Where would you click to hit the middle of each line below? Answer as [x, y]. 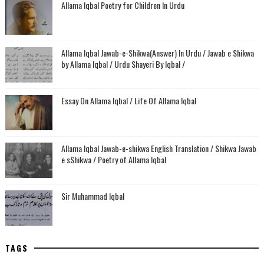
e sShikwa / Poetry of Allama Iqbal [113, 159]
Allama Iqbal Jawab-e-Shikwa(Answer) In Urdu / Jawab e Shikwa [157, 53]
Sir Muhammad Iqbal [93, 196]
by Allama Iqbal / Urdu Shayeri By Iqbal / [123, 64]
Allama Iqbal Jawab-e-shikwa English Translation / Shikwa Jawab [159, 148]
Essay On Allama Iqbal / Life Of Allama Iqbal [128, 100]
